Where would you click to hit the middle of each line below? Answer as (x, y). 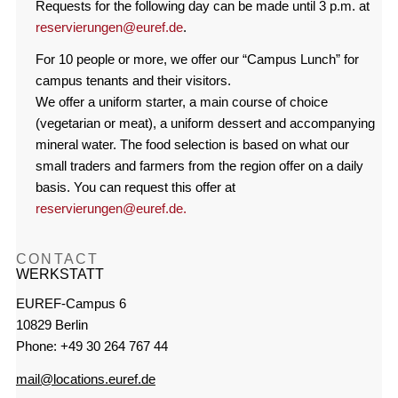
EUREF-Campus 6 (71, 303)
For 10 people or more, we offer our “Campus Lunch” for (197, 60)
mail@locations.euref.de (85, 378)
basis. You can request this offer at (135, 187)
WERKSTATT (60, 274)
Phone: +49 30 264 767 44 (92, 346)
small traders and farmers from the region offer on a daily (199, 166)
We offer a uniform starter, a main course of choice (181, 102)
